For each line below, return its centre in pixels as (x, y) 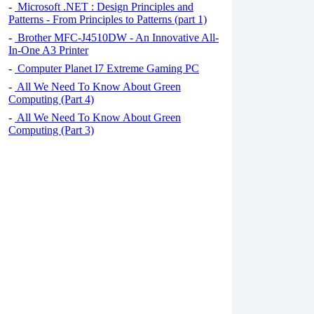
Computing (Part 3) (51, 130)
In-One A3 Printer (48, 50)
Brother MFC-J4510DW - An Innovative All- (117, 37)
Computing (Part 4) (51, 99)
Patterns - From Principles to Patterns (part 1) (108, 19)
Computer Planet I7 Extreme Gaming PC (107, 68)
